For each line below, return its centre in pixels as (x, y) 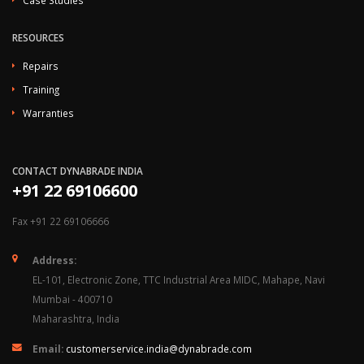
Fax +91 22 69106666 (61, 221)
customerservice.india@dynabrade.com (159, 349)
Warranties (48, 113)
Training (41, 89)
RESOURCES (38, 37)
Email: (48, 349)
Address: (54, 260)
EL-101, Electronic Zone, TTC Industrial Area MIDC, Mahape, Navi (179, 279)
